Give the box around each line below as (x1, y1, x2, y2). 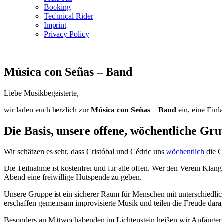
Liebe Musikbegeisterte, (4, 88, 79, 97)
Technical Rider (44, 11, 93, 20)
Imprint (44, 20, 66, 29)
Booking (44, 2, 71, 11)
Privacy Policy (44, 29, 89, 38)
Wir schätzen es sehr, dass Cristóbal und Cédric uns (4, 147, 166, 156)
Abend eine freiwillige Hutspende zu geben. (4, 173, 142, 182)
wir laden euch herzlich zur (4, 105, 91, 114)
